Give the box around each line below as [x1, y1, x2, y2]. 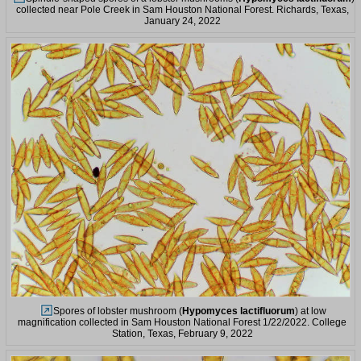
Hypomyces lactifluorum [182, 305, 295, 317]
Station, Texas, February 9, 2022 [111, 328, 253, 340]
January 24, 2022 [143, 15, 221, 27]
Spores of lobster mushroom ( [53, 305, 182, 317]
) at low [295, 305, 326, 317]
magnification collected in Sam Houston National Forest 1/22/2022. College [18, 317, 346, 329]
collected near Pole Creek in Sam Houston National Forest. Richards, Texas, [15, 3, 349, 15]
